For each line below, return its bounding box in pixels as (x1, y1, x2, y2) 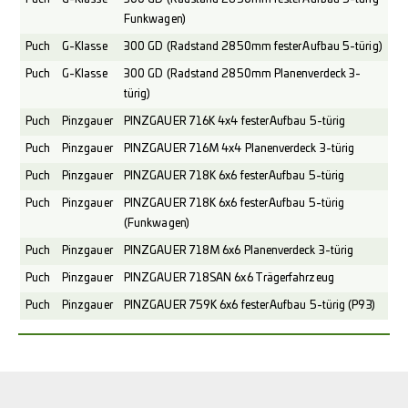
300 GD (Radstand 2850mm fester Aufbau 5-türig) (124, 41, 382, 52)
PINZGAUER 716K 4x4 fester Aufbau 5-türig (124, 116, 346, 127)
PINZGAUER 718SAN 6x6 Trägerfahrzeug (124, 272, 334, 283)
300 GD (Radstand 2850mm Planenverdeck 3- (124, 68, 362, 79)
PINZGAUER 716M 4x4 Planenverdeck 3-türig (124, 143, 355, 154)
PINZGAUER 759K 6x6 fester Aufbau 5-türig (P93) (124, 300, 375, 311)
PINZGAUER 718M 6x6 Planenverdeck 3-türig (124, 245, 354, 256)
